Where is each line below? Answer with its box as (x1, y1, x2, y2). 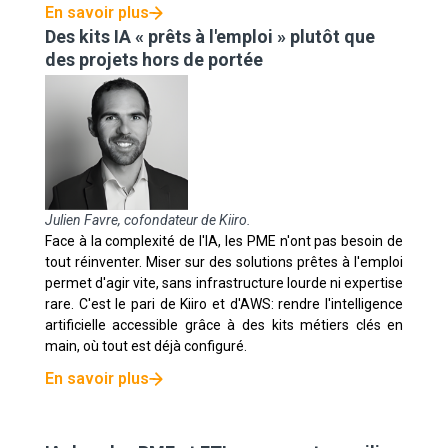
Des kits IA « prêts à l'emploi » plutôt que (44, 25, 375, 47)
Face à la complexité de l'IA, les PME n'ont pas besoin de (44, 232, 404, 249)
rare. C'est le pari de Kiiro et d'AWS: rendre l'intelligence (44, 295, 404, 312)
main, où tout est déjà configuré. (44, 337, 247, 354)
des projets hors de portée (44, 48, 263, 70)
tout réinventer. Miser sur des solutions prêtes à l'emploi (44, 253, 404, 270)
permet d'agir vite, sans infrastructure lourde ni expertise (44, 274, 404, 291)
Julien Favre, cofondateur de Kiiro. (44, 211, 251, 228)
